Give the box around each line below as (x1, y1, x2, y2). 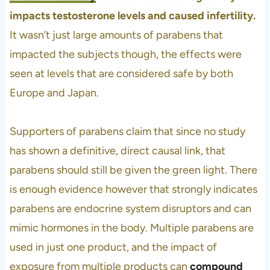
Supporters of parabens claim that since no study (9, 124, 245, 138)
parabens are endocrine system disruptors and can (9, 201, 251, 215)
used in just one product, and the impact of (9, 240, 217, 254)
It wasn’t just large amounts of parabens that (9, 28, 223, 42)
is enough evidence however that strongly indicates (9, 182, 257, 196)
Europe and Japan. (9, 86, 99, 99)
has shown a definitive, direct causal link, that (9, 143, 225, 157)
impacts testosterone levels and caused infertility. (9, 8, 256, 22)
